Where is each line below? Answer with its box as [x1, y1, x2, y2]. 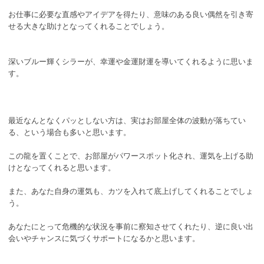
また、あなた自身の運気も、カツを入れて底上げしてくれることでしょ [8, 186, 253, 196]
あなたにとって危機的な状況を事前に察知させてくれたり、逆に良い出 [8, 222, 253, 231]
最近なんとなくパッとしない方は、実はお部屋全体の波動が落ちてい [8, 115, 246, 125]
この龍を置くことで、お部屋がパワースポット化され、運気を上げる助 [8, 151, 253, 160]
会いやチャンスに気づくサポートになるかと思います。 [8, 233, 200, 243]
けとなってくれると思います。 [8, 163, 115, 172]
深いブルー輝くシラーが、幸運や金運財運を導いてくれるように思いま [8, 57, 253, 66]
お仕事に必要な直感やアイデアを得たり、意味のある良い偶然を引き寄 [8, 9, 253, 19]
